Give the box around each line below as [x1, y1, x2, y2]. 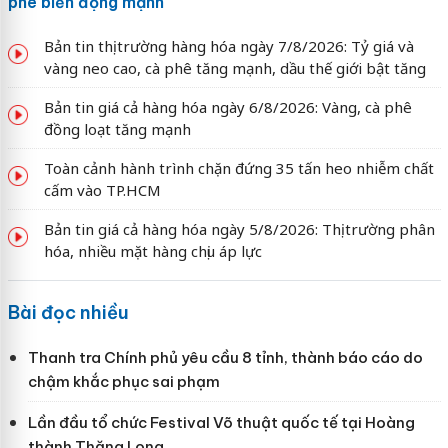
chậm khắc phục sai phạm [27, 371, 220, 391]
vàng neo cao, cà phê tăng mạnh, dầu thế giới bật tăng [43, 57, 426, 78]
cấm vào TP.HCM [43, 179, 161, 200]
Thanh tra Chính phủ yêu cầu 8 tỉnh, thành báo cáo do [27, 347, 423, 367]
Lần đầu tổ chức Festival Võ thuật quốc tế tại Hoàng [27, 412, 415, 432]
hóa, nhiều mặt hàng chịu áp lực [43, 240, 262, 261]
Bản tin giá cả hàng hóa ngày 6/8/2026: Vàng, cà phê [43, 96, 412, 117]
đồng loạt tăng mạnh [43, 118, 191, 139]
